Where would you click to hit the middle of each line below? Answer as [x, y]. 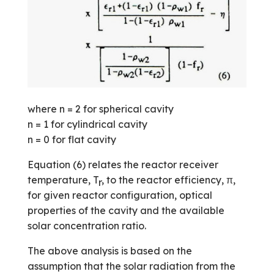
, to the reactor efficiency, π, [168, 180]
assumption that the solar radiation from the [131, 266]
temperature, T [63, 180]
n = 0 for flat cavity [72, 139]
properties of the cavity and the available [126, 210]
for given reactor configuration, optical [120, 195]
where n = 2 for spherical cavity [100, 109]
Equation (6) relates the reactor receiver [123, 164]
